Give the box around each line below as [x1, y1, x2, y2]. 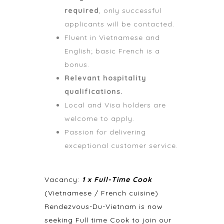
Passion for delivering [64, 127, 146, 136]
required [64, 6, 99, 15]
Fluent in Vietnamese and [64, 33, 160, 42]
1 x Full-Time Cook [82, 175, 152, 184]
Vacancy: [44, 175, 82, 184]
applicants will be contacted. [64, 19, 174, 28]
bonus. [64, 60, 89, 69]
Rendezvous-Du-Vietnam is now [44, 202, 163, 211]
